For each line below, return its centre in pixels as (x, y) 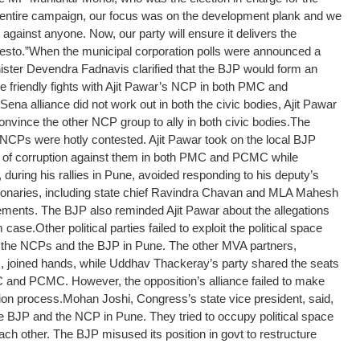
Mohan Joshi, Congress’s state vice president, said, (198, 298)
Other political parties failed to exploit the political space (179, 227)
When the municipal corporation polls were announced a (175, 51)
